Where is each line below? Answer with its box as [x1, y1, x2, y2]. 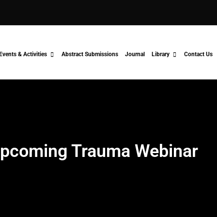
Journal [125, 51, 145, 58]
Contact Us [184, 51, 213, 58]
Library [152, 51, 170, 58]
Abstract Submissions [62, 51, 118, 58]
